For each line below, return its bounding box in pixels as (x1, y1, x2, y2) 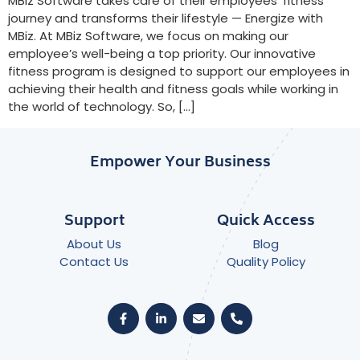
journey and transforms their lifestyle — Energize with (8, 10, 323, 27)
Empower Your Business (89, 149, 271, 176)
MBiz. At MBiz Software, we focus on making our (8, 27, 288, 45)
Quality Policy (227, 252, 305, 270)
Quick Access (217, 208, 315, 235)
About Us (67, 235, 121, 252)
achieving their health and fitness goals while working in (8, 80, 338, 98)
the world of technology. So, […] (8, 98, 195, 116)
